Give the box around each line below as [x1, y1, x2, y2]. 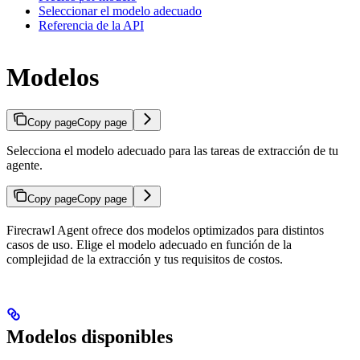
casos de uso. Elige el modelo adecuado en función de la [6, 238, 292, 252]
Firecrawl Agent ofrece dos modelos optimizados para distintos [6, 223, 324, 238]
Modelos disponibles [6, 326, 173, 348]
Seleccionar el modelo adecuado [39, 3, 202, 18]
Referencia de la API [39, 18, 144, 32]
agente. [6, 158, 43, 173]
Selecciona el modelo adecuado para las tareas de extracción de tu [6, 144, 338, 158]
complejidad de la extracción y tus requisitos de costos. [6, 252, 283, 267]
